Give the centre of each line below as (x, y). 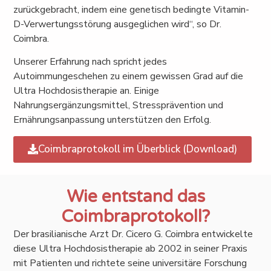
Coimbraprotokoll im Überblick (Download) (138, 149)
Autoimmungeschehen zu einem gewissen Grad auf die (129, 77)
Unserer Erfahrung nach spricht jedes (90, 62)
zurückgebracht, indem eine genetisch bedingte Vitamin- (132, 9)
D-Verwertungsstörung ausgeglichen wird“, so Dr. (118, 24)
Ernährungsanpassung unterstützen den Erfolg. (113, 120)
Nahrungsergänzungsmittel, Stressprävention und (119, 106)
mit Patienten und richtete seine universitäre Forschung (130, 263)
